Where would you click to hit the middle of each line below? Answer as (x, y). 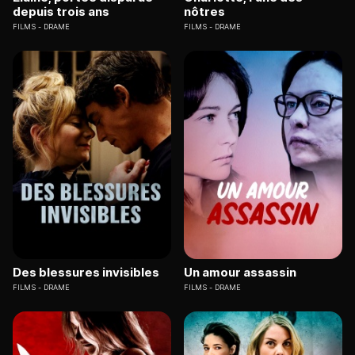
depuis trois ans (61, 12)
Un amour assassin (240, 272)
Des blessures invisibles (86, 272)
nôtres (204, 12)
